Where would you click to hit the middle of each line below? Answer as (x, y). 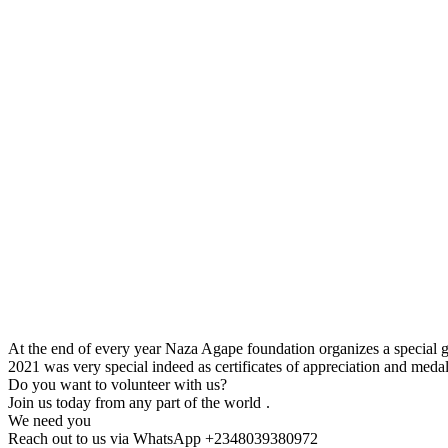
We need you (49, 420)
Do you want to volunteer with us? (117, 384)
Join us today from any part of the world (136, 402)
